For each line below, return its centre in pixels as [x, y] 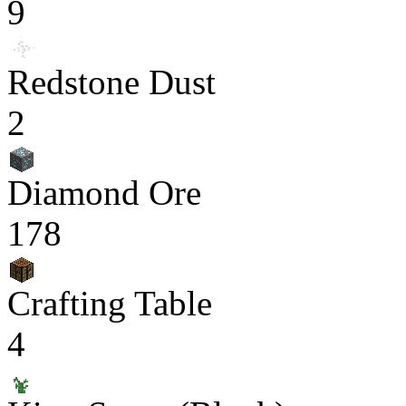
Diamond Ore [104, 193]
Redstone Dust [111, 82]
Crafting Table [110, 303]
